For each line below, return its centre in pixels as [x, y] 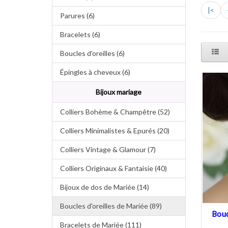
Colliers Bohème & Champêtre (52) [111, 112]
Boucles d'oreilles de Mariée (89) [107, 206]
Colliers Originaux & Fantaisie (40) [110, 168]
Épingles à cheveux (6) [91, 72]
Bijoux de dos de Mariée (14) [101, 187]
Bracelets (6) [76, 34]
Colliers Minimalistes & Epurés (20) [111, 131]
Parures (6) [74, 16]
